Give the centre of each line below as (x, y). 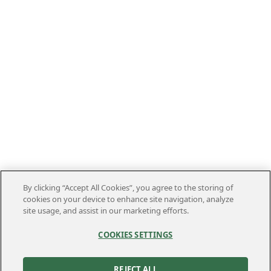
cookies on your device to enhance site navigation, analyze (129, 199)
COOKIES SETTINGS (135, 235)
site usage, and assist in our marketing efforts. (106, 211)
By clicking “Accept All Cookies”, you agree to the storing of (128, 188)
